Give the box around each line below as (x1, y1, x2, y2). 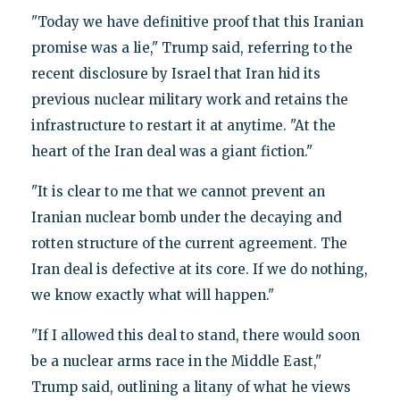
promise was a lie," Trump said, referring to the (30, 38, 353, 56)
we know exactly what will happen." (30, 286, 274, 304)
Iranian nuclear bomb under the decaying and (30, 208, 342, 226)
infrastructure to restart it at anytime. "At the (30, 116, 336, 134)
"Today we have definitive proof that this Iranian (30, 12, 363, 30)
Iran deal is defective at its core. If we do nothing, (30, 260, 368, 278)
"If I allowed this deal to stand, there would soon (30, 326, 360, 344)
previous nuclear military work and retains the (30, 90, 348, 108)
